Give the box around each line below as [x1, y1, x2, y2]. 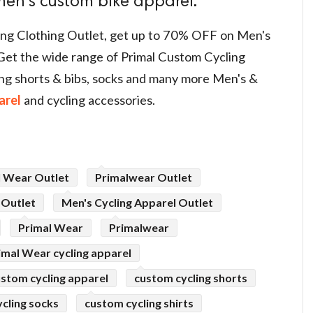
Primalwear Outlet [95, 170, 192, 184]
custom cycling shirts [85, 296, 194, 310]
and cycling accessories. [21, 92, 155, 108]
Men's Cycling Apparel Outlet [61, 196, 213, 210]
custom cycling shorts [134, 271, 247, 285]
